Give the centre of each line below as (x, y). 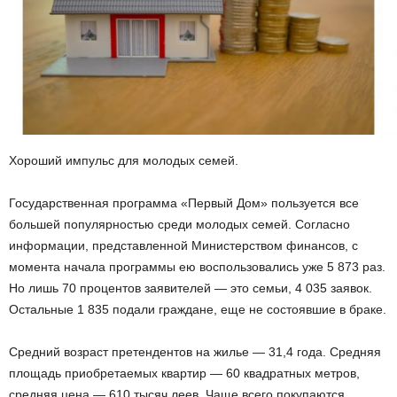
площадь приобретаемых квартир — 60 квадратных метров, (184, 374)
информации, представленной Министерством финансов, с (183, 246)
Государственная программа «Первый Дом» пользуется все (184, 203)
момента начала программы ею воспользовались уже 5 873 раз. (197, 267)
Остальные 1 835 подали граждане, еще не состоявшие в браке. (198, 310)
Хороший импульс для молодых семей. (124, 161)
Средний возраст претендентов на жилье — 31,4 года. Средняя (195, 352)
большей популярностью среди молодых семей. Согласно (179, 225)
